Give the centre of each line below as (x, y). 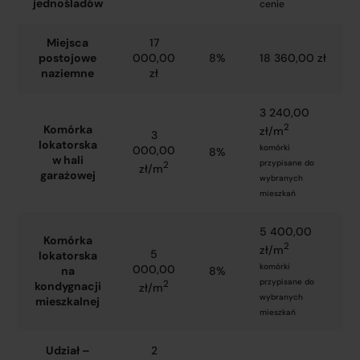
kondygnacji (67, 286)
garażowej (67, 175)
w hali (67, 160)
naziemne (68, 73)
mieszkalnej (68, 301)
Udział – (67, 350)
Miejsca (68, 43)
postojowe (68, 58)
